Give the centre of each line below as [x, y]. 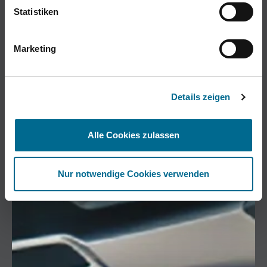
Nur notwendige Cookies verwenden [133, 174]
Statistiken [36, 11]
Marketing [35, 48]
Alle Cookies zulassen [133, 135]
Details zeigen [201, 97]
